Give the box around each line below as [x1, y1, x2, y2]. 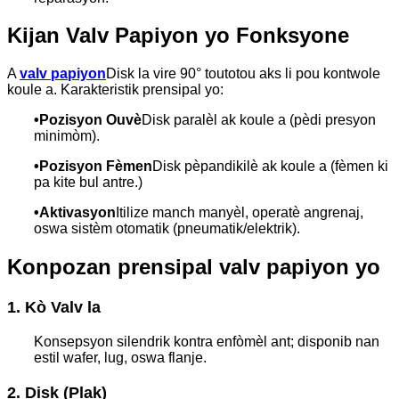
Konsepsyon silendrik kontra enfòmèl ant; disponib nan [34, 333, 379, 349]
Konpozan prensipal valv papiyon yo [7, 255, 380, 280]
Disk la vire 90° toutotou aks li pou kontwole [106, 66, 380, 82]
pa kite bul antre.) [34, 175, 142, 191]
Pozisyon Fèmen [39, 159, 152, 175]
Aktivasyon [39, 205, 116, 221]
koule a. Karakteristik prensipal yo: [7, 82, 224, 98]
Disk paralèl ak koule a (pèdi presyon [142, 112, 376, 128]
